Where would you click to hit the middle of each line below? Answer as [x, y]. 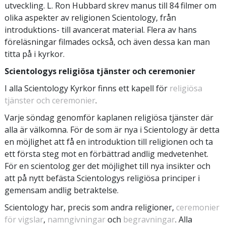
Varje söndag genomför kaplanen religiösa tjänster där [109, 117]
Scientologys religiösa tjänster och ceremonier [100, 71]
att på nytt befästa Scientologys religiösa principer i [102, 178]
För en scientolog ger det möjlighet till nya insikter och [107, 166]
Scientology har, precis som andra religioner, [90, 207]
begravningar [149, 219]
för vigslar [24, 219]
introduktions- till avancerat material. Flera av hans [101, 30]
